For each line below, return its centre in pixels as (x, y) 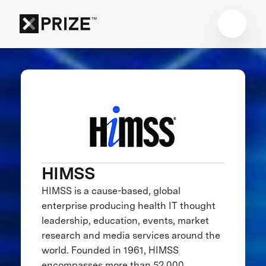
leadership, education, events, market (125, 221)
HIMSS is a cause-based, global (111, 191)
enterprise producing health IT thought (128, 206)
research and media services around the (131, 236)
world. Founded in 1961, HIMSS (110, 251)
